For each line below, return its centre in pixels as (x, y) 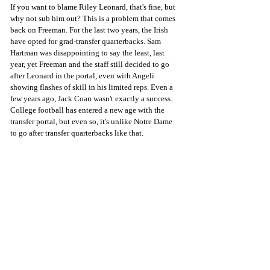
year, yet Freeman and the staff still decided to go (91, 64)
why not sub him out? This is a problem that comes (94, 18)
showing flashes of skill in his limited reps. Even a (93, 87)
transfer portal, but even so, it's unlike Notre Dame (92, 121)
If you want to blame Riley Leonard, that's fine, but (94, 7)
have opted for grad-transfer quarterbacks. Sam (86, 41)
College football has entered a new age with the (88, 110)
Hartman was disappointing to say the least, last (88, 52)
